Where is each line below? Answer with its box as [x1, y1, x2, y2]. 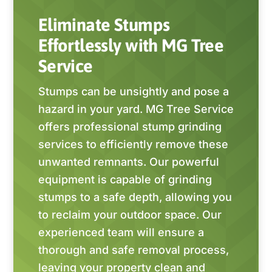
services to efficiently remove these [38, 138, 228, 151]
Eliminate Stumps [38, 15, 170, 35]
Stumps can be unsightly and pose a [38, 85, 229, 98]
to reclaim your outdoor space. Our [38, 208, 222, 222]
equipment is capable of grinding [38, 173, 212, 186]
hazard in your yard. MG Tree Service [38, 103, 234, 116]
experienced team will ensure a [38, 226, 204, 239]
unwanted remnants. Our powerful [38, 155, 219, 169]
